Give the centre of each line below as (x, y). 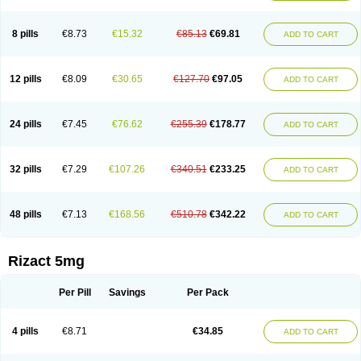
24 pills (25, 124)
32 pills (25, 169)
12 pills (25, 79)
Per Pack (208, 293)
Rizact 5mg (46, 261)
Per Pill (75, 293)
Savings (127, 293)
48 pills (25, 214)
